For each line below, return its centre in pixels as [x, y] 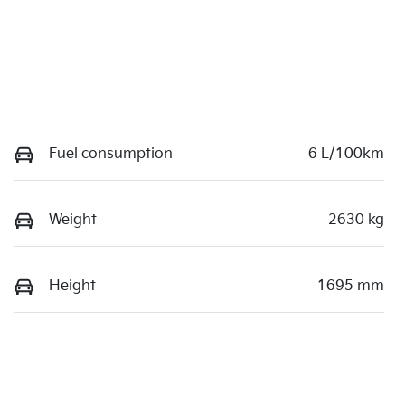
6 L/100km [346, 155]
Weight [73, 221]
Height [72, 287]
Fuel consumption [111, 155]
